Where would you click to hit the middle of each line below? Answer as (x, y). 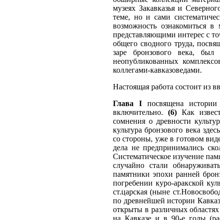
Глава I (127, 103)
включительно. (140, 112)
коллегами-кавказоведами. (157, 70)
